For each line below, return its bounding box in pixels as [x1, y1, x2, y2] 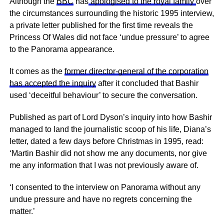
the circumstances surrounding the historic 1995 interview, [9, 9, 214, 17]
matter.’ [9, 207, 35, 215]
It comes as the [9, 67, 64, 75]
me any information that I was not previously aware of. [9, 161, 198, 169]
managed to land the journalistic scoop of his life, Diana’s [9, 125, 211, 133]
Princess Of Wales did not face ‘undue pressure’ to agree [9, 33, 209, 41]
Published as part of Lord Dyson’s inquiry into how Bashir [9, 113, 212, 121]
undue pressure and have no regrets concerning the [9, 195, 192, 203]
